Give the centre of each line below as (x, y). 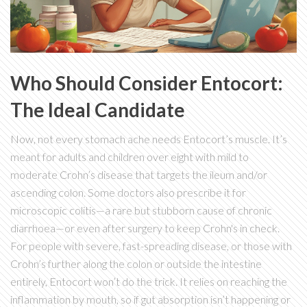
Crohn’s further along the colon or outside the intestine (136, 264)
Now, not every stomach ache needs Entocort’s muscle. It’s (149, 139)
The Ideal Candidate (98, 110)
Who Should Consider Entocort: (147, 83)
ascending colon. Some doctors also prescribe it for (128, 193)
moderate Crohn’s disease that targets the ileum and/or (139, 175)
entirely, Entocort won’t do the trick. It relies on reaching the (149, 282)
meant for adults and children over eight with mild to (130, 157)
